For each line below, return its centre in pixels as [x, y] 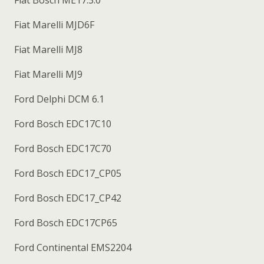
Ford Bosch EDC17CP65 [65, 222]
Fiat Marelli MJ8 [47, 49]
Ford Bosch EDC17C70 [62, 148]
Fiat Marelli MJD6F [53, 24]
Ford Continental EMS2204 [72, 247]
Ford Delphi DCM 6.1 [58, 99]
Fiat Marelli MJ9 [47, 74]
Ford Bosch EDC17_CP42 [67, 198]
